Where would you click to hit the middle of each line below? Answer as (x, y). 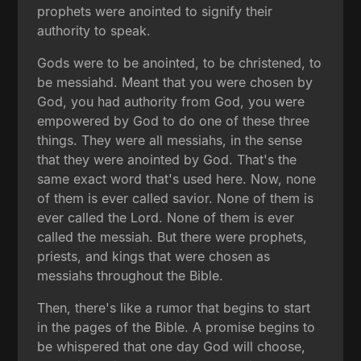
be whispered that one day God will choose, (172, 347)
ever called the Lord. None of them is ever (166, 218)
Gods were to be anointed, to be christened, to (180, 63)
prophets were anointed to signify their (155, 12)
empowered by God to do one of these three (174, 121)
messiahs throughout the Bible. (131, 276)
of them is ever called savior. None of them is (176, 199)
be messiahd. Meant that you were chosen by (175, 83)
